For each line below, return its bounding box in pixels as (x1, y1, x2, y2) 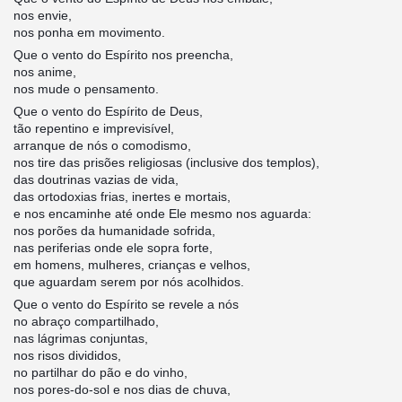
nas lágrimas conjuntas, (13, 331, 148, 346)
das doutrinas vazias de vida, (13, 172, 179, 188)
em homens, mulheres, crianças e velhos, (13, 258, 250, 273)
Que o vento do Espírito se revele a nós (13, 297, 239, 312)
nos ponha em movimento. (13, 25, 165, 40)
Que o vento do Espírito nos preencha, (13, 48, 233, 63)
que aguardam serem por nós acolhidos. (13, 275, 244, 290)
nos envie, (13, 8, 72, 23)
